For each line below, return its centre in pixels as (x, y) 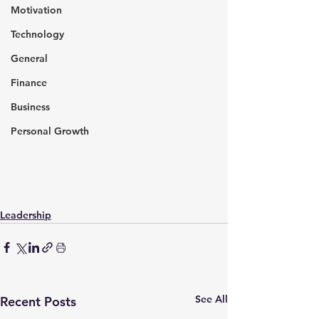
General (29, 58)
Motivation (36, 10)
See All (211, 299)
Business (30, 107)
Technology (37, 34)
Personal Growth (50, 131)
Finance (29, 83)
